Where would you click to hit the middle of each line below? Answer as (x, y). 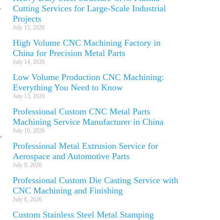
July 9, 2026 (27, 165)
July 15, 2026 (29, 27)
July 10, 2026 (29, 131)
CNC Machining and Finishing (68, 191)
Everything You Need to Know (68, 87)
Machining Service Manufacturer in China (88, 122)
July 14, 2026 (29, 62)
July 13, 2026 (29, 96)
